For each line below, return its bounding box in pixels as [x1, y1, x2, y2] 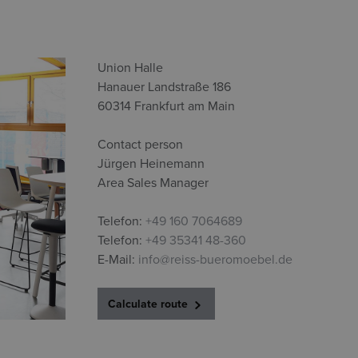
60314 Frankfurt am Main [97, 97, 235, 114]
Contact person [97, 135, 183, 153]
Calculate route [108, 296, 191, 312]
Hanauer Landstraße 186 [97, 78, 231, 95]
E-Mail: [97, 250, 135, 268]
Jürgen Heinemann [97, 154, 205, 172]
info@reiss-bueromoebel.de [135, 250, 292, 268]
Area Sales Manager [97, 173, 209, 191]
